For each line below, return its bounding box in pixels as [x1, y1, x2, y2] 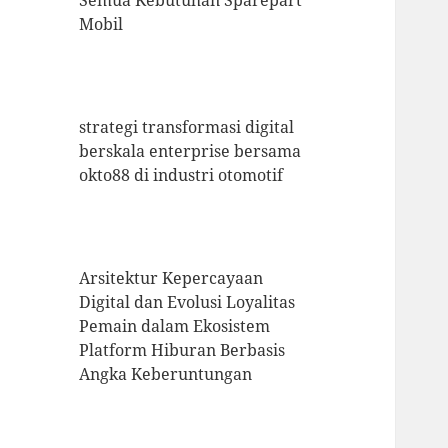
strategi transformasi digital [79, 116, 295, 139]
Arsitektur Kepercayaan [79, 267, 264, 290]
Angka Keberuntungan [79, 363, 253, 386]
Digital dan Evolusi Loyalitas [79, 291, 296, 314]
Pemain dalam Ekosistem [79, 315, 271, 338]
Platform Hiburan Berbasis [79, 339, 286, 362]
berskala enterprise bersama [79, 140, 302, 163]
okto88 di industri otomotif [79, 164, 284, 187]
